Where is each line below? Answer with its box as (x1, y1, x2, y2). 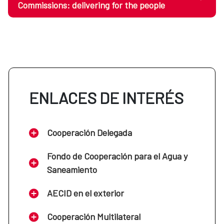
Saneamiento (47, 164, 97, 175)
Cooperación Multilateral (47, 211, 140, 222)
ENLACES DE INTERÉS (29, 87, 183, 107)
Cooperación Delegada (47, 127, 132, 138)
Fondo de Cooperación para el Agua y (47, 150, 187, 162)
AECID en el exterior (47, 187, 124, 199)
